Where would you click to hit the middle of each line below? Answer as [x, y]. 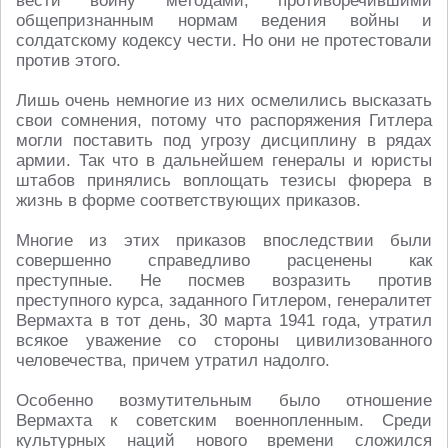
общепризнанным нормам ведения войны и [224, 20]
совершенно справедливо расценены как [224, 260]
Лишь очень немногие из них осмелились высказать [224, 100]
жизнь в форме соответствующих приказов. [188, 200]
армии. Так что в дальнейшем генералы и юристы [224, 160]
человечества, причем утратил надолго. [173, 360]
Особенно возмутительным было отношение [224, 400]
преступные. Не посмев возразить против [224, 280]
